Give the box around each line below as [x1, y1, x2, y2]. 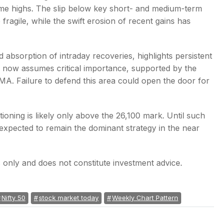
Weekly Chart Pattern [112, 194, 178, 202]
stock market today [39, 194, 99, 202]
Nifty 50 [1, 194, 25, 202]
